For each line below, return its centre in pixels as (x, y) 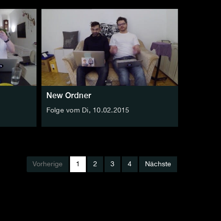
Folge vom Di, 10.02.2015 (88, 110)
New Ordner (69, 95)
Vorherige (48, 164)
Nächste (158, 164)
